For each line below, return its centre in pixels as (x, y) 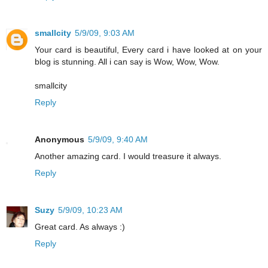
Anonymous (60, 139)
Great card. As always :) (80, 226)
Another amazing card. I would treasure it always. (128, 156)
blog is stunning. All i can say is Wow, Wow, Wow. (127, 61)
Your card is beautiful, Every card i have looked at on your (148, 49)
